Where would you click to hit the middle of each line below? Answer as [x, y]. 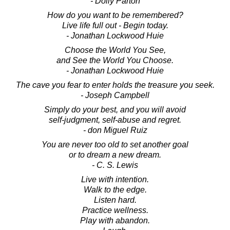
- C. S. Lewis [115, 165]
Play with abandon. [115, 220]
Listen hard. [115, 200]
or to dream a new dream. [115, 155]
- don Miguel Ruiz [115, 130]
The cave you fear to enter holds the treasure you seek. [115, 85]
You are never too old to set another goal [115, 144]
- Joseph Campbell [115, 95]
